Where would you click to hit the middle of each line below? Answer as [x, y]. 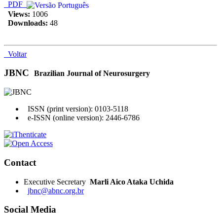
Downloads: [26, 23]
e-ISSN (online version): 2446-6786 [82, 118]
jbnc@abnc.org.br [56, 190]
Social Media [30, 210]
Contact [20, 162]
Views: [17, 14]
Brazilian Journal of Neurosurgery [92, 74]
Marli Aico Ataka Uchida [132, 182]
